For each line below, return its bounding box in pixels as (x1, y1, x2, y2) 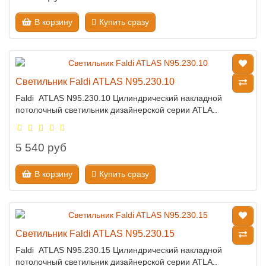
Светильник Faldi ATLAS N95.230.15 (15, 228, 175, 239)
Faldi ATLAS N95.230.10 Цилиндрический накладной (15, 93, 222, 103)
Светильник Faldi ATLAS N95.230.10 (15, 76, 175, 87)
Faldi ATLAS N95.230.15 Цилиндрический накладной (15, 245, 222, 255)
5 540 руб (15, 141, 66, 154)
